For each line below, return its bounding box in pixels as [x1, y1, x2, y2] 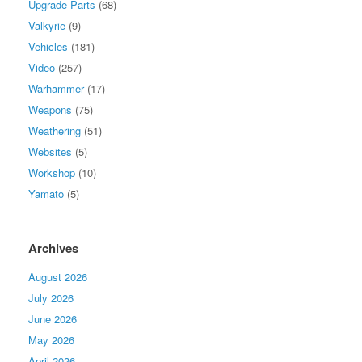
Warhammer [28, 80, 84, 96]
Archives [28, 238, 78, 257]
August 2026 [28, 268, 87, 284]
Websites [28, 143, 72, 159]
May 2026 [28, 331, 74, 347]
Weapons [28, 101, 72, 117]
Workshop [28, 164, 75, 180]
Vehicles [28, 38, 68, 54]
